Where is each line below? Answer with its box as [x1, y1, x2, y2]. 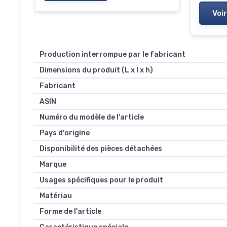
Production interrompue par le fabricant [40, 50, 185, 59]
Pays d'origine [40, 128, 90, 137]
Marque [40, 160, 66, 169]
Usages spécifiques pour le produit [40, 175, 163, 184]
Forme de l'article [40, 207, 101, 216]
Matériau [40, 191, 72, 200]
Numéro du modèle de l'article [40, 112, 144, 122]
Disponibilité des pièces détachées [40, 144, 162, 153]
